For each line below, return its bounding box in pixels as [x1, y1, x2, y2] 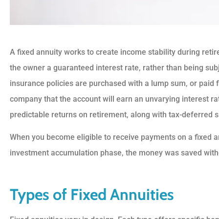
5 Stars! [163, 94, 196, 107]
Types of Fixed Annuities [10, 185, 174, 204]
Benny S [188, 131, 218, 140]
